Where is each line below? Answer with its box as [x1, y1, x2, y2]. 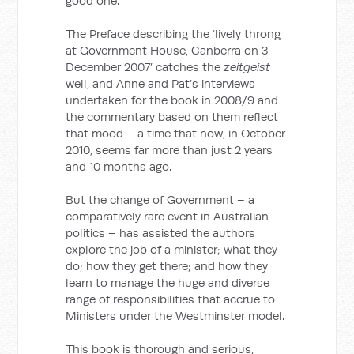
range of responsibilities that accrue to [66, 292, 276, 307]
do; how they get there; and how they [66, 258, 269, 273]
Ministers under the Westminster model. [66, 308, 285, 323]
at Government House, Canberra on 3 [66, 43, 269, 58]
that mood [66, 126, 127, 141]
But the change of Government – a [66, 192, 255, 207]
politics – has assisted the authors [66, 225, 256, 240]
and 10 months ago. [66, 159, 179, 174]
